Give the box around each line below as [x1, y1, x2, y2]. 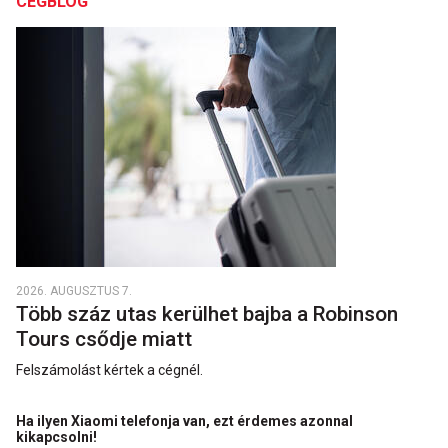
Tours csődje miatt [16, 327, 197, 351]
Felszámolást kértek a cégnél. [16, 362, 203, 378]
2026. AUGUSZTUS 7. [16, 284, 132, 298]
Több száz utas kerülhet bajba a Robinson [16, 302, 398, 326]
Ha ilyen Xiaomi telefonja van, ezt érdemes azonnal [16, 413, 353, 429]
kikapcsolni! [16, 429, 100, 445]
